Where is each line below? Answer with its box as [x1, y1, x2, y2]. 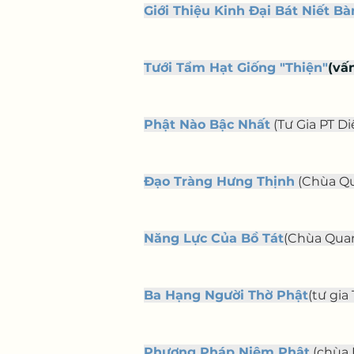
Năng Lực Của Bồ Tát [144, 231, 284, 246]
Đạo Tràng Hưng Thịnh [144, 174, 295, 189]
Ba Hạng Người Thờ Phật [144, 288, 308, 303]
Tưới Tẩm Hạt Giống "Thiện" [144, 60, 328, 75]
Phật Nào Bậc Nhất [144, 117, 270, 132]
